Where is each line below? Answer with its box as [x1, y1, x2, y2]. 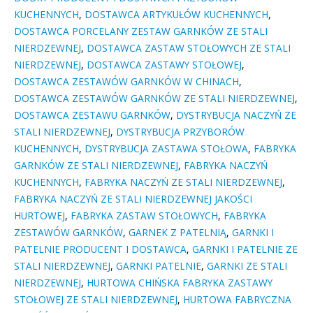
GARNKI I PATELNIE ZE [192, 242, 298, 256]
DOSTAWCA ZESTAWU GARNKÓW [14, 108, 170, 122]
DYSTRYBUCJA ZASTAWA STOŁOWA [85, 142, 248, 156]
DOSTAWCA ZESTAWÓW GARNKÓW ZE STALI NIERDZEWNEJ [14, 92, 295, 105]
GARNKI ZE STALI [207, 259, 287, 273]
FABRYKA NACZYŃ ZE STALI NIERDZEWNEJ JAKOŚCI [14, 192, 252, 206]
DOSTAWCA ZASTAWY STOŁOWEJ [87, 58, 242, 72]
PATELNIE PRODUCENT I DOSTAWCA [14, 242, 187, 256]
